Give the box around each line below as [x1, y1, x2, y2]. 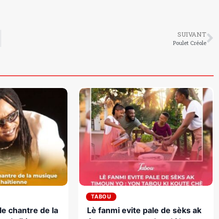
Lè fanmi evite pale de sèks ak [87, 205, 201, 216]
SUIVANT [177, 30, 206, 39]
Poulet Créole [173, 39, 206, 47]
